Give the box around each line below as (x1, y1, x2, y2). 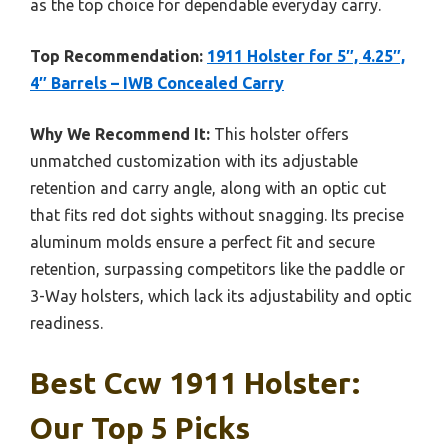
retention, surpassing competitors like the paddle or (30, 260, 405, 278)
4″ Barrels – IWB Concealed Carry (30, 74, 284, 92)
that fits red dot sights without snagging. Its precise (30, 206, 404, 224)
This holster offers (210, 125, 349, 143)
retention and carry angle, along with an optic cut (30, 179, 386, 197)
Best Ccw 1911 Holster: (30, 366, 360, 400)
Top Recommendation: (30, 47, 203, 65)
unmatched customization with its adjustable (30, 152, 358, 170)
